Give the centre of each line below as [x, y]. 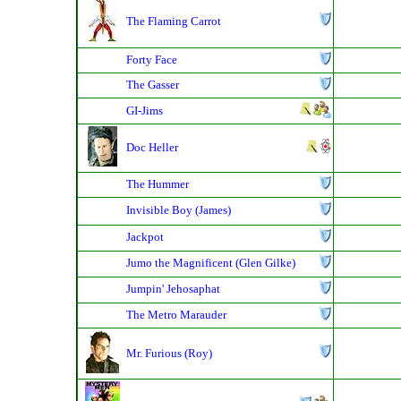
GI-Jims [145, 111]
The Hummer [158, 184]
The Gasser [153, 85]
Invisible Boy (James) [179, 210]
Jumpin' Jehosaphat [173, 289]
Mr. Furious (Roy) [169, 354]
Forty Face [152, 60]
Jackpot [145, 237]
